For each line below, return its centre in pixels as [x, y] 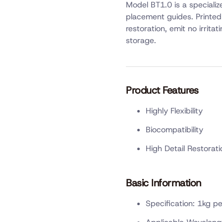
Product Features [162, 90]
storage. [141, 41]
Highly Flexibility [174, 111]
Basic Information [164, 183]
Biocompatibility [174, 129]
